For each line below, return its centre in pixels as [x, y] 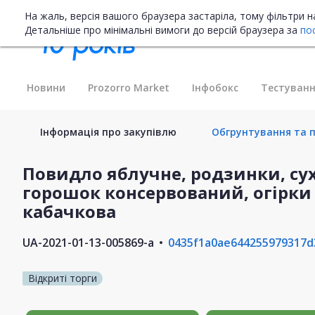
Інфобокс [215, 87]
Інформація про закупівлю [108, 131]
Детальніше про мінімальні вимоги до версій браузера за [162, 30]
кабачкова [69, 211]
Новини [46, 87]
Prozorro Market [129, 87]
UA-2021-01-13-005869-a [88, 242]
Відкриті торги [63, 278]
